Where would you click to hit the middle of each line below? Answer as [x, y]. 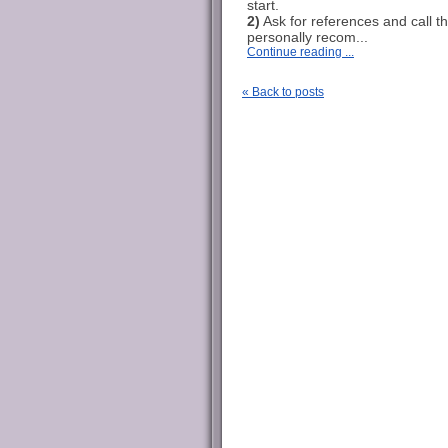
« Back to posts [283, 92]
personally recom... [307, 37]
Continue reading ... [300, 52]
